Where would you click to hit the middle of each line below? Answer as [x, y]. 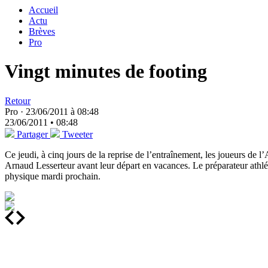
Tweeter [77, 134]
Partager [32, 134]
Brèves [42, 31]
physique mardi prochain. [53, 176]
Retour [18, 100]
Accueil [43, 10]
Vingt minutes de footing [106, 71]
